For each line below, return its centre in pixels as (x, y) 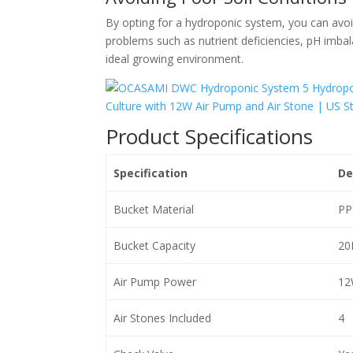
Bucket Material (153, 209)
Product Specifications (210, 136)
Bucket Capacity (154, 245)
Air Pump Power (154, 282)
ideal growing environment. (175, 59)
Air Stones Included (162, 318)
